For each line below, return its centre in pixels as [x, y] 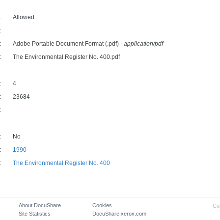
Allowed [24, 17]
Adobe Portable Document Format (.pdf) [67, 44]
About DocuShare [40, 205]
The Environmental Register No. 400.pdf [66, 57]
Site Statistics [35, 214]
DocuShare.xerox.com [120, 214]
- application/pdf [142, 44]
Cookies [102, 205]
